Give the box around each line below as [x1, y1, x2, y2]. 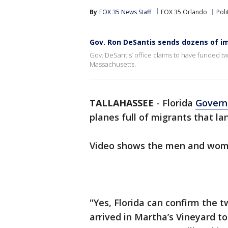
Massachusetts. [90, 60, 136, 69]
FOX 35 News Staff [99, 8, 151, 16]
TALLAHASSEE [90, 97, 154, 109]
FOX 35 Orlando [161, 8, 207, 16]
